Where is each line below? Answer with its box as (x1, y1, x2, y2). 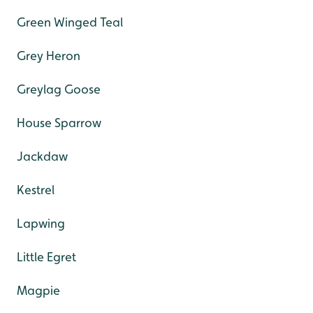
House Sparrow (17, 115, 101, 131)
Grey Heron (17, 48, 80, 64)
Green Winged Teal (17, 15, 123, 30)
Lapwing (17, 216, 65, 231)
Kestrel (17, 182, 54, 198)
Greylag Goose (17, 82, 101, 97)
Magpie (17, 283, 60, 298)
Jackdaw (17, 149, 68, 164)
